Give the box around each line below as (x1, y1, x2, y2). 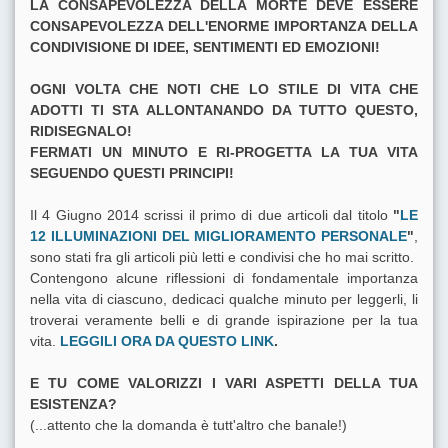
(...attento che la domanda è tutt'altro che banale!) (30, 417, 347, 434)
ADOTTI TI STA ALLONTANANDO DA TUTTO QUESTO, (30, 102, 418, 119)
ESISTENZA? (30, 396, 117, 413)
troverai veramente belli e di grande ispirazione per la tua (30, 312, 418, 329)
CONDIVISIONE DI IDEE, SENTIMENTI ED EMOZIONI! (30, 39, 380, 56)
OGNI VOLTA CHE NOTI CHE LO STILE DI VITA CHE (30, 81, 418, 98)
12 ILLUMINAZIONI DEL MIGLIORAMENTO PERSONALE (30, 228, 407, 245)
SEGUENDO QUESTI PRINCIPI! (30, 165, 234, 182)
